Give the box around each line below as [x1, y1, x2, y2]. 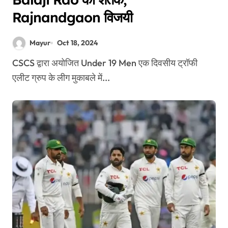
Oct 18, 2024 [57, 38, 98, 48]
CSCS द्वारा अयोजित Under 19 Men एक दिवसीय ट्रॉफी [12, 57, 18, 69]
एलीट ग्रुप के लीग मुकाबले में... [12, 72, 110, 84]
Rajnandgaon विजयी [12, 8, 133, 26]
